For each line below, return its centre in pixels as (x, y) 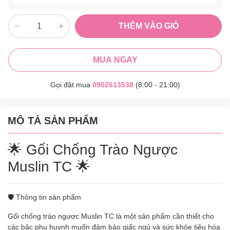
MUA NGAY (115, 60)
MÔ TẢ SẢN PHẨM (53, 121)
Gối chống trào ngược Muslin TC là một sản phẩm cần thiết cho (111, 216)
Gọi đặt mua (71, 85)
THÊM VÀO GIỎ (148, 26)
